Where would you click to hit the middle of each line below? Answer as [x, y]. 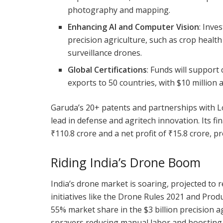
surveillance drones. [105, 53]
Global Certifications [108, 69]
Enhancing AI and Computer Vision [134, 27]
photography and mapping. [119, 10]
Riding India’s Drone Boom [126, 162]
